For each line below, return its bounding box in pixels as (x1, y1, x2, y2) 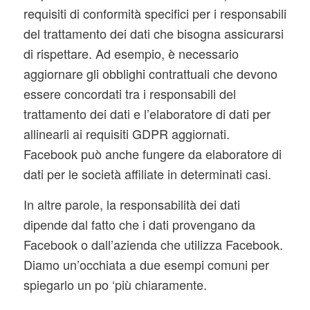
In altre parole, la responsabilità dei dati (23, 195, 240, 214)
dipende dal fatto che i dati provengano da (23, 215, 255, 234)
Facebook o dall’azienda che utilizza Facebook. (23, 235, 283, 254)
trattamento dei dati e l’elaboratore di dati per (23, 104, 271, 122)
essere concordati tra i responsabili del (23, 84, 236, 102)
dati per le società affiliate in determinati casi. (23, 164, 271, 183)
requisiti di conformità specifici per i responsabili (23, 3, 286, 22)
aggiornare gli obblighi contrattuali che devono (23, 64, 277, 82)
